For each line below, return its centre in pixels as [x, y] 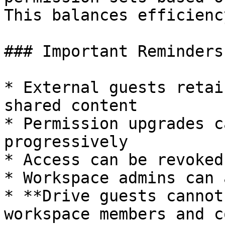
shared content [71, 105]
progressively [66, 142]
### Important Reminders [114, 51]
